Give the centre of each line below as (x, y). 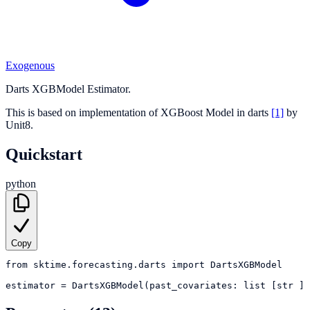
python (21, 183)
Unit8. (19, 125)
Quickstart (44, 154)
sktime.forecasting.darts (100, 264)
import (188, 264)
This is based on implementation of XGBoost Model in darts (138, 112)
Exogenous (30, 65)
